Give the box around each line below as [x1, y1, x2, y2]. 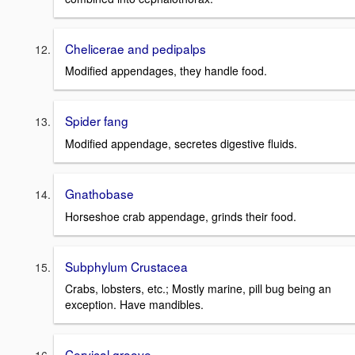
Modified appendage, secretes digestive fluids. [65, 135, 297, 151]
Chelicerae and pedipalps [65, 39, 206, 57]
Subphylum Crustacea [65, 257, 188, 275]
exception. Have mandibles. [65, 296, 204, 313]
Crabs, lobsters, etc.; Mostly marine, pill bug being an [65, 281, 331, 297]
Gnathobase [65, 184, 134, 202]
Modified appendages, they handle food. [65, 63, 267, 79]
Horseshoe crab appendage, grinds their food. [65, 208, 296, 224]
